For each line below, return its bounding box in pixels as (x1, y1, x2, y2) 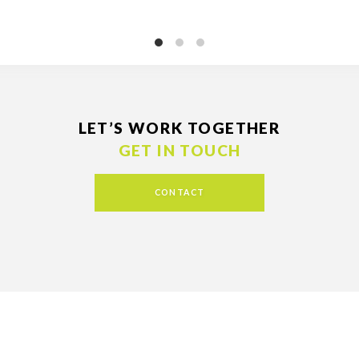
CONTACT (154, 188, 205, 198)
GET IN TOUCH (118, 141, 241, 160)
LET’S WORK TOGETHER (78, 119, 281, 138)
